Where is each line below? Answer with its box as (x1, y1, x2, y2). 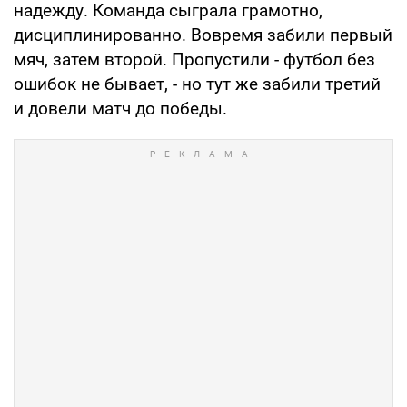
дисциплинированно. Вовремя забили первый (14, 24, 392, 45)
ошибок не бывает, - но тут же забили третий (14, 73, 381, 94)
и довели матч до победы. (14, 97, 227, 119)
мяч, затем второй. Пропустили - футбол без (14, 48, 375, 70)
